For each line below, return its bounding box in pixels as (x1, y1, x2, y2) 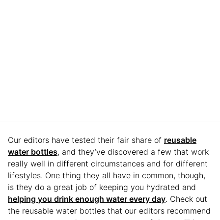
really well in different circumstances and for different (8, 158, 208, 168)
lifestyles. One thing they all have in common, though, (8, 170, 205, 180)
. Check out (165, 193, 207, 204)
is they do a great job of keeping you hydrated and (8, 182, 196, 192)
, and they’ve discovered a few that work (57, 146, 209, 157)
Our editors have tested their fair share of (8, 135, 164, 145)
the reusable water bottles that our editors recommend (8, 205, 211, 216)
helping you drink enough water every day (8, 193, 165, 204)
